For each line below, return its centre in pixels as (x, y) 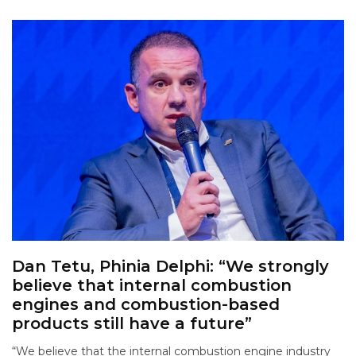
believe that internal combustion (152, 286)
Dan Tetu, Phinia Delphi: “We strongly (170, 267)
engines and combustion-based (146, 305)
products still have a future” (132, 324)
